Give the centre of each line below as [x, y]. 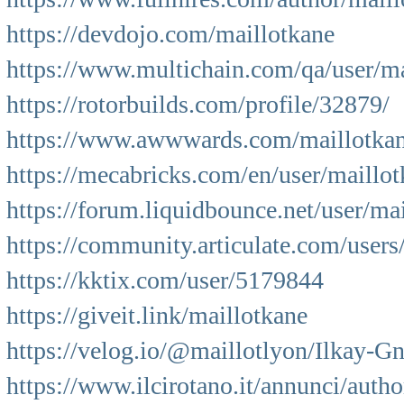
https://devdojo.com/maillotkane [170, 34]
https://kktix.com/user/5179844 [165, 280]
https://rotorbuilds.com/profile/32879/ [198, 104]
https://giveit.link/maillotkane [157, 315]
